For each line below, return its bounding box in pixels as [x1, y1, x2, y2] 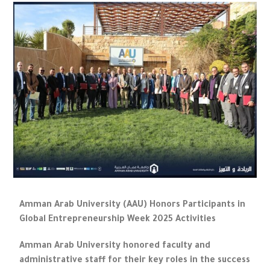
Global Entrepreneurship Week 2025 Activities [19, 215, 216, 225]
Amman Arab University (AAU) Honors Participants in [19, 201, 246, 211]
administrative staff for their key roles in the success [19, 256, 251, 266]
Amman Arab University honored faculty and [19, 242, 211, 252]
